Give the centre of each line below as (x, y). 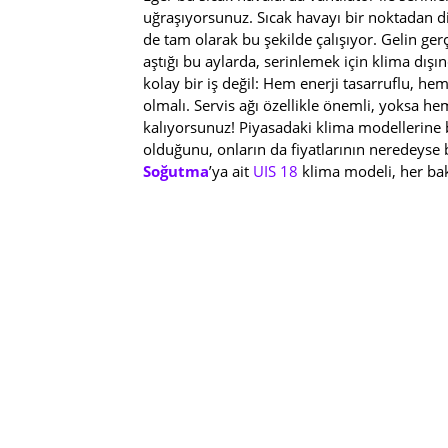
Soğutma (176, 170)
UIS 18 (277, 170)
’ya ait (231, 170)
